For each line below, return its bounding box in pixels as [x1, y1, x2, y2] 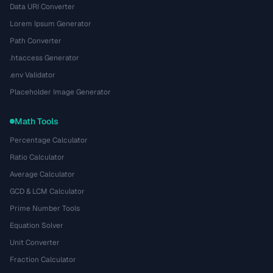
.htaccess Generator [10, 53, 79, 63]
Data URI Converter [10, 2, 75, 12]
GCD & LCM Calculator [10, 186, 85, 196]
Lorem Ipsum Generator [10, 19, 91, 29]
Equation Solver [10, 221, 63, 230]
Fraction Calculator [10, 255, 76, 264]
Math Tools [15, 116, 58, 127]
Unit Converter [10, 238, 60, 247]
